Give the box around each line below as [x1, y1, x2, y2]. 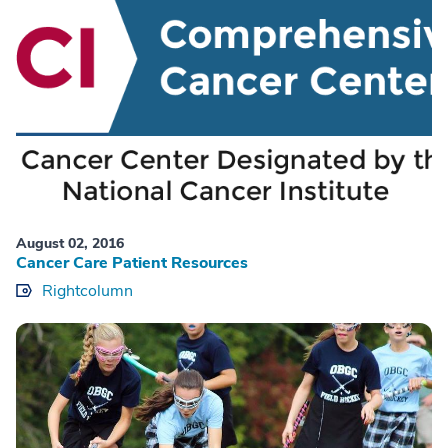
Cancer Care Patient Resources [16, 252, 248, 275]
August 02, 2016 [16, 234, 124, 254]
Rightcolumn [42, 280, 133, 303]
